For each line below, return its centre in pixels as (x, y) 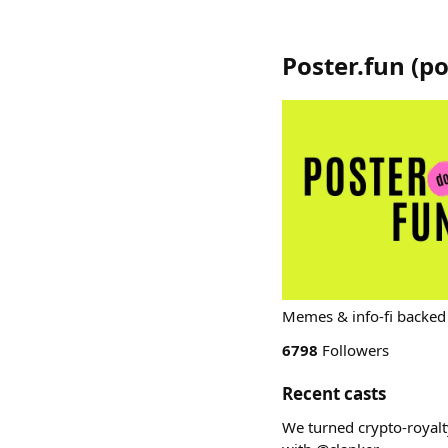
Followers (353, 350)
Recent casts (334, 393)
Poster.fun (343, 65)
